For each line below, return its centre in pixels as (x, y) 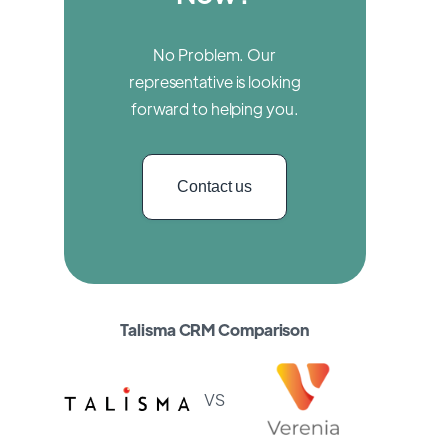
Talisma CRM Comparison (215, 330)
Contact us (215, 187)
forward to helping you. (214, 109)
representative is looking (215, 82)
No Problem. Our (214, 55)
